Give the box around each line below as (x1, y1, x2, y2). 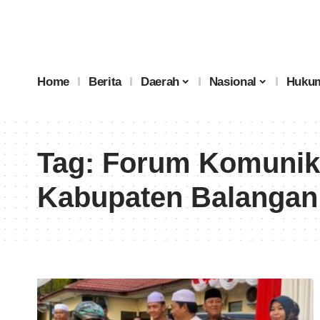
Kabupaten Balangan (37, 181, 318, 214)
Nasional (209, 74, 256, 89)
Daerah (141, 74, 180, 89)
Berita (89, 74, 122, 89)
